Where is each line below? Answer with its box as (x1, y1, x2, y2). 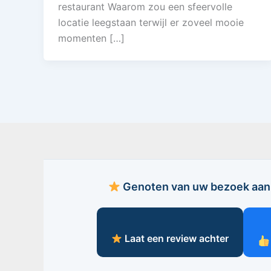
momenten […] (58, 31, 125, 44)
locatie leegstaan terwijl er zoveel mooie (58, 16, 244, 28)
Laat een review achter (122, 232, 229, 244)
